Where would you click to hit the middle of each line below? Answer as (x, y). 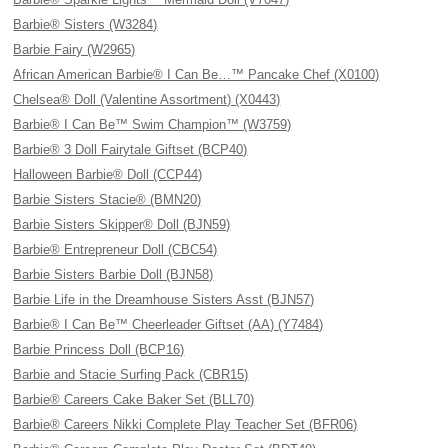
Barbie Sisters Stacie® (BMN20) (107, 199)
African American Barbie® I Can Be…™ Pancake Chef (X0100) (196, 74)
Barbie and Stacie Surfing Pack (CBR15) (131, 374)
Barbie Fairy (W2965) (74, 49)
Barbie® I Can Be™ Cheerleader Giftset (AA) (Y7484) (168, 324)
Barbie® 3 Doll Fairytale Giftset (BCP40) (130, 149)
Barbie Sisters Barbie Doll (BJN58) (113, 274)
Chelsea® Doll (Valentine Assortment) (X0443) (147, 99)
